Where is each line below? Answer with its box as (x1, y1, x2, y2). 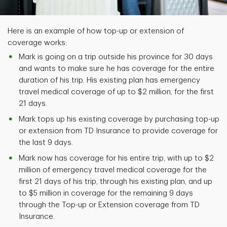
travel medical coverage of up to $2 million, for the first (19, 88, 214, 96)
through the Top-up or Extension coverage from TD (19, 201, 200, 209)
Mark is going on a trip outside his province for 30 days (19, 53, 213, 61)
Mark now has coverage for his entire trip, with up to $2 (19, 155, 214, 163)
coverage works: (8, 39, 67, 47)
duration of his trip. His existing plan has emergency (19, 77, 200, 85)
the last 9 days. (19, 139, 73, 147)
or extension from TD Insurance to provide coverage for (19, 127, 218, 135)
